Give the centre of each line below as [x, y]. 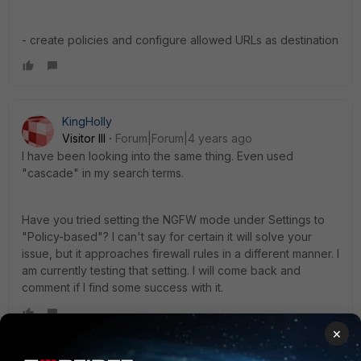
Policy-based [62, 237]
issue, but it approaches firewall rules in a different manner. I [180, 253]
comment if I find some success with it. [122, 287]
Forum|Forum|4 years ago [184, 138]
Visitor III [84, 138]
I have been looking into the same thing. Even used [158, 156]
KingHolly [87, 121]
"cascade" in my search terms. [103, 173]
